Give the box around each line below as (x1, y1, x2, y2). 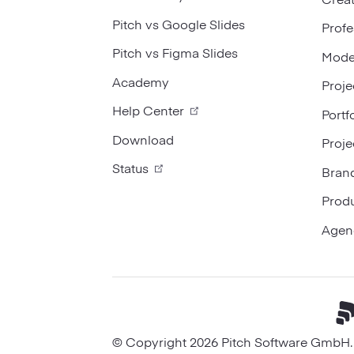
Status (111, 159, 149, 177)
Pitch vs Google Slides (111, 14, 245, 32)
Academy (111, 72, 169, 90)
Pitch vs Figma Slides (111, 43, 238, 62)
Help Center (111, 101, 184, 119)
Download (111, 130, 174, 148)
